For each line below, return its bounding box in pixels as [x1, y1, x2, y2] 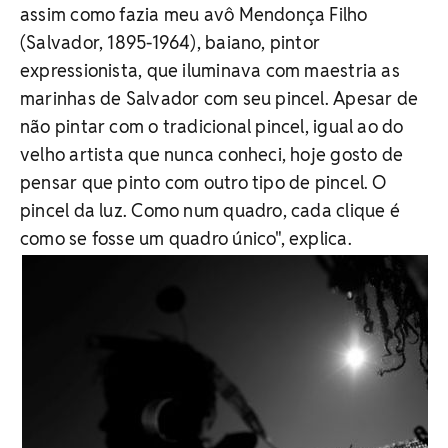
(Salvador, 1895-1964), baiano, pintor [20, 31, 321, 54]
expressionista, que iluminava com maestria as [20, 59, 400, 82]
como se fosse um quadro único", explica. [20, 227, 352, 250]
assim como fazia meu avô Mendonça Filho [20, 3, 368, 26]
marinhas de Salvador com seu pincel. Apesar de [20, 87, 419, 110]
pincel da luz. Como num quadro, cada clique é [20, 199, 400, 222]
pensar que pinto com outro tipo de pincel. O [20, 171, 387, 194]
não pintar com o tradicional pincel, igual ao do [20, 115, 404, 138]
